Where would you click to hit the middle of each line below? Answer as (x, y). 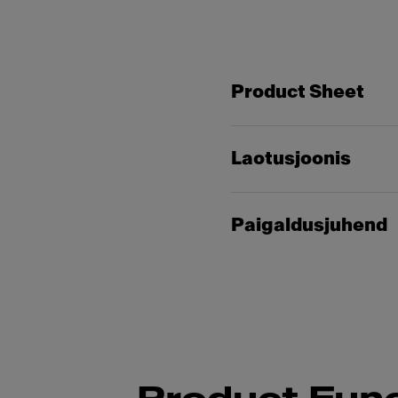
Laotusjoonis (291, 159)
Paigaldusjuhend (309, 226)
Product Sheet (298, 92)
